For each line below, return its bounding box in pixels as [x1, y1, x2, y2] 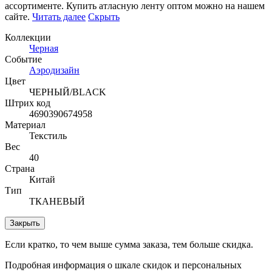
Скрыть [88, 11, 120, 22]
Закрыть [10, 218, 40, 228]
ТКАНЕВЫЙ [29, 195, 85, 206]
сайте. [5, 11, 30, 22]
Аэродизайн [29, 64, 80, 75]
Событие [5, 53, 42, 64]
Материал [5, 119, 46, 130]
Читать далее [32, 11, 86, 22]
